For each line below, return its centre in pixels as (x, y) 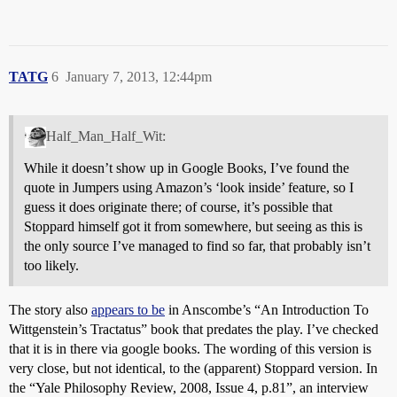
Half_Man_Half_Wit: (105, 136)
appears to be (128, 309)
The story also (50, 309)
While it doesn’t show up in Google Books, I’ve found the (187, 167)
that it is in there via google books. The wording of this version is (190, 348)
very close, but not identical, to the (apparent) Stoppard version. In (193, 368)
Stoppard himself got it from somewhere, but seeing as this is (193, 226)
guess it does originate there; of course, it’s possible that (178, 206)
